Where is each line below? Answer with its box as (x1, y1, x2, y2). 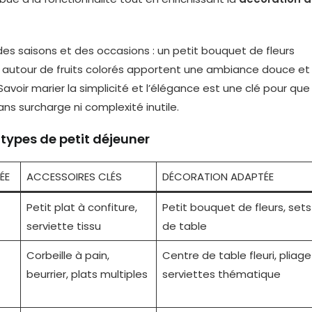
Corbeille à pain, (26, 248, 109, 263)
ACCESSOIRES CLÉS (26, 169, 122, 184)
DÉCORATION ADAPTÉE (162, 169, 274, 184)
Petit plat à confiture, (26, 200, 137, 214)
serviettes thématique (162, 267, 281, 281)
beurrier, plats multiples (26, 267, 148, 281)
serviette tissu (26, 219, 101, 233)
